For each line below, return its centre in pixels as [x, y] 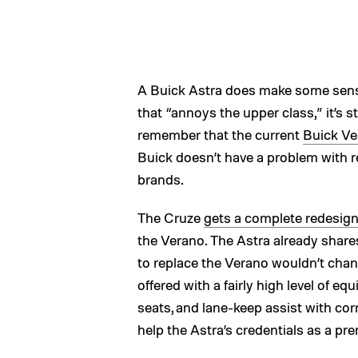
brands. [161, 179]
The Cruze [171, 217]
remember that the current [220, 134]
